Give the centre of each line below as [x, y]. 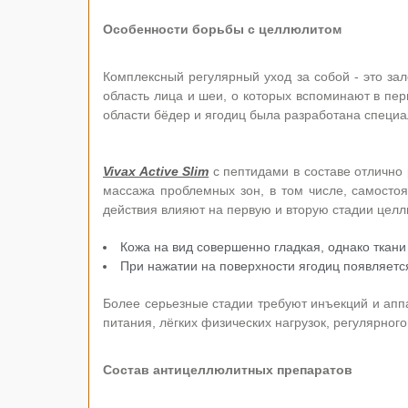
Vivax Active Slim [156, 171]
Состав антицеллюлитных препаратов [228, 370]
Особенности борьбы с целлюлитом [222, 29]
